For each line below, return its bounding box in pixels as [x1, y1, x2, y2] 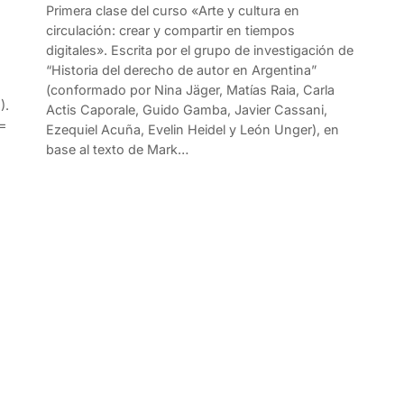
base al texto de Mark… [45, 142, 188, 158]
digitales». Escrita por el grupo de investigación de [45, 42, 353, 59]
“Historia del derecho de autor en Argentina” [45, 62, 317, 78]
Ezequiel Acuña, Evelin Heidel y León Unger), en [45, 122, 339, 138]
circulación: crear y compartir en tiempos [45, 23, 295, 39]
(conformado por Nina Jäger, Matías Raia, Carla [45, 82, 335, 98]
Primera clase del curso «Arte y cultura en [45, 3, 299, 19]
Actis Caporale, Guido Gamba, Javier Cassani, [45, 102, 327, 118]
